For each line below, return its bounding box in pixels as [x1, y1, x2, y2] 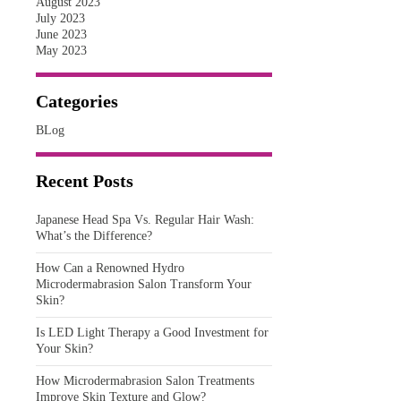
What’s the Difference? [35, 229, 152, 243]
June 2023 [35, 28, 87, 41]
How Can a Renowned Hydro [35, 261, 184, 275]
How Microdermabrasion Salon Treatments [35, 374, 254, 388]
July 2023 [35, 12, 85, 25]
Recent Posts [35, 171, 133, 191]
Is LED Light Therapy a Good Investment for [35, 326, 269, 339]
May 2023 [35, 44, 87, 57]
